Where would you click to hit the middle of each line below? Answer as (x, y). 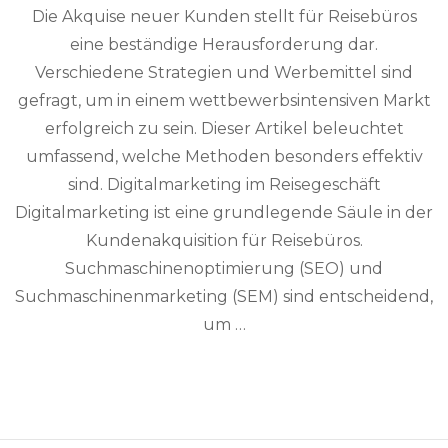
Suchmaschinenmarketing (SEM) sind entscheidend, (224, 296)
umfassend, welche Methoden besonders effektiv (224, 156)
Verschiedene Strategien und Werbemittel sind (224, 72)
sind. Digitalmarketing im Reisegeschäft (224, 184)
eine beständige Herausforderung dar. (224, 44)
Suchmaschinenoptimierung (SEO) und (224, 268)
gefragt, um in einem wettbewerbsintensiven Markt (224, 100)
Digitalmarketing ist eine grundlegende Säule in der (224, 212)
